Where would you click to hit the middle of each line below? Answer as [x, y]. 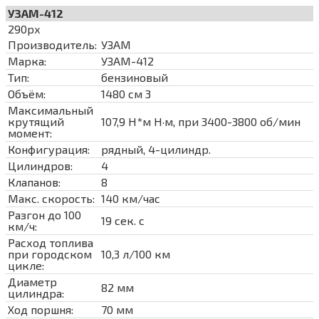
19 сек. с [123, 220]
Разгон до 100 [45, 214]
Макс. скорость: [51, 198]
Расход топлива [51, 242]
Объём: [27, 93]
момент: [30, 132]
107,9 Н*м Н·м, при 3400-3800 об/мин [201, 121]
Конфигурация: [49, 149]
